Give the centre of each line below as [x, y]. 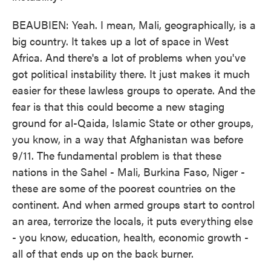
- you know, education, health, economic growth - [130, 237]
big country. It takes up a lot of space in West [120, 41]
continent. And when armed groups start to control [133, 204]
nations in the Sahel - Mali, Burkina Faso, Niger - [129, 171]
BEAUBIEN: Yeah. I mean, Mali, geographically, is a [134, 24]
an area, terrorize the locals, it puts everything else [132, 220]
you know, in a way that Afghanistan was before [128, 139]
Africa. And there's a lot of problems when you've [129, 57]
